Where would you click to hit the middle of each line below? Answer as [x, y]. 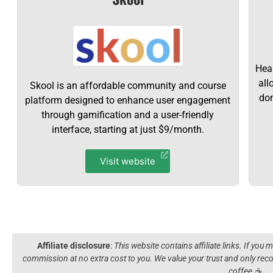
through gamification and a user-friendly [128, 115]
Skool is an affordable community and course [128, 86]
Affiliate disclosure [74, 246]
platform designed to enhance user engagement [128, 100]
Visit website [128, 161]
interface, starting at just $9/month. [128, 129]
